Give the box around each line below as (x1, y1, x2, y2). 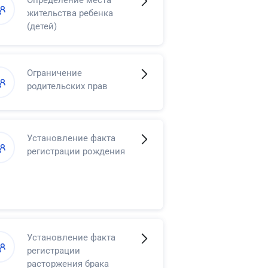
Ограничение (27, 68, 83, 78)
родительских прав (27, 81, 108, 92)
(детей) (27, 21, 57, 32)
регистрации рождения (27, 145, 126, 157)
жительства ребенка (27, 8, 114, 19)
